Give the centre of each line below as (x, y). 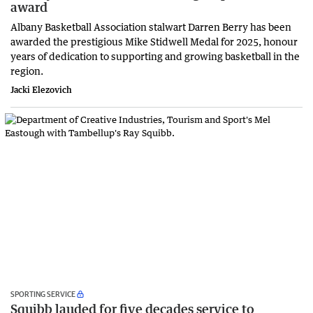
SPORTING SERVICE (43, 294)
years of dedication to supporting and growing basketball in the (155, 56)
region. (28, 71)
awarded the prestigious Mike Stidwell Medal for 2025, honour (154, 42)
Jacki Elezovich (41, 90)
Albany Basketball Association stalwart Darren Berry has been (151, 27)
